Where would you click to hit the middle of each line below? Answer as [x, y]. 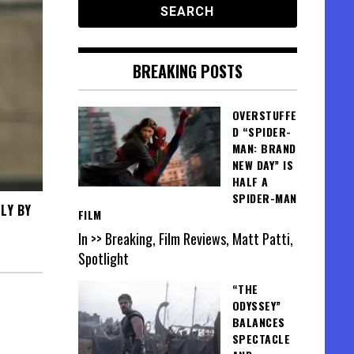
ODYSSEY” [256, 306]
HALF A [250, 181]
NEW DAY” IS [262, 165]
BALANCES [258, 322]
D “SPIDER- [262, 132]
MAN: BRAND [264, 148]
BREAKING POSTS [187, 71]
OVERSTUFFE [264, 115]
